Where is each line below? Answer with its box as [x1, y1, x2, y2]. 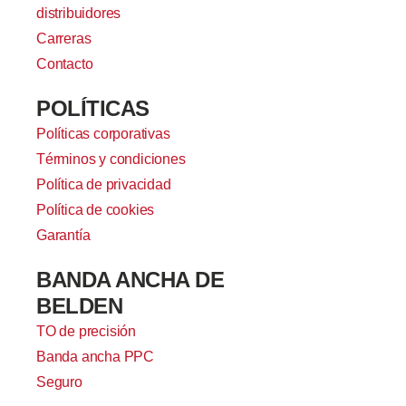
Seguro [36, 373, 82, 390]
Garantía [36, 227, 91, 243]
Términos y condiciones [36, 150, 186, 167]
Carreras [36, 30, 92, 46]
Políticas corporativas [36, 125, 170, 141]
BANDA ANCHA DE [36, 266, 224, 292]
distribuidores [36, 5, 121, 21]
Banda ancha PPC [36, 348, 154, 364]
